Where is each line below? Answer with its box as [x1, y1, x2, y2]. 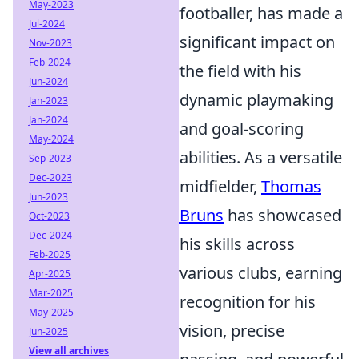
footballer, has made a [179, 2, 343, 24]
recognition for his [179, 290, 316, 313]
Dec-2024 [29, 228, 72, 242]
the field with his [179, 59, 301, 82]
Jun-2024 [29, 75, 68, 88]
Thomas [261, 175, 321, 197]
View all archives [29, 344, 109, 357]
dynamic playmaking [179, 88, 333, 111]
